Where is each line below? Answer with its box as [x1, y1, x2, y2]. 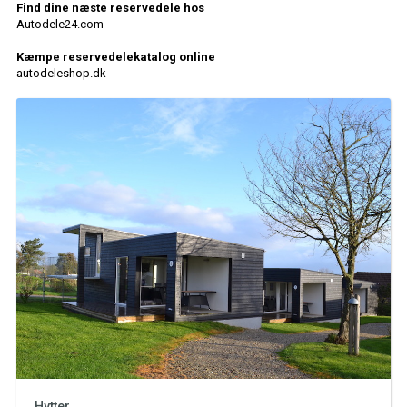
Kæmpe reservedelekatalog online [15, 50, 215, 64]
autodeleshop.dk [15, 66, 106, 80]
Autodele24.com [15, 17, 104, 31]
